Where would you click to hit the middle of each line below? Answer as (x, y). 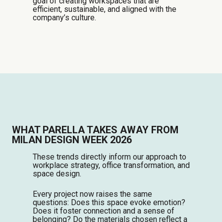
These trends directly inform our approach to (109, 157)
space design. (57, 173)
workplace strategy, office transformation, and (111, 165)
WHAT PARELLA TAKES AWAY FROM (95, 130)
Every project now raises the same (92, 194)
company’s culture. (64, 17)
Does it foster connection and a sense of (103, 211)
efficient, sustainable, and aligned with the (104, 9)
